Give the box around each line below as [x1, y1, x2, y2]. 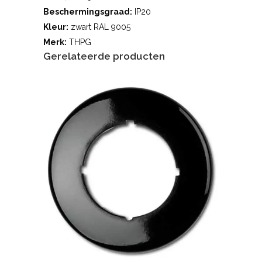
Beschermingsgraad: [43, 7, 132, 17]
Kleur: [43, 22, 68, 32]
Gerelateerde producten [43, 50, 165, 63]
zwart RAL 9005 [68, 22, 130, 32]
